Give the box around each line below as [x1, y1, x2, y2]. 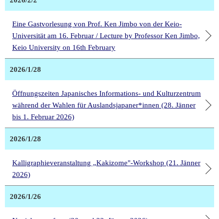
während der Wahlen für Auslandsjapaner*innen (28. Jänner [12, 101, 196, 109]
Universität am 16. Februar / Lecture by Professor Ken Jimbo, [12, 32, 200, 40]
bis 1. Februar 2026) [12, 113, 74, 121]
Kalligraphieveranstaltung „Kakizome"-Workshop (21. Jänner [12, 159, 200, 167]
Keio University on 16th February [12, 44, 115, 52]
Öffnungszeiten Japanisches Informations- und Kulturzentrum [12, 89, 201, 98]
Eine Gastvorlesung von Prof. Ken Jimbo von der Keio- [12, 20, 182, 28]
